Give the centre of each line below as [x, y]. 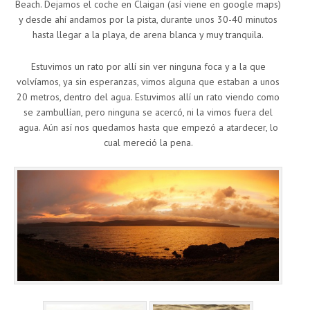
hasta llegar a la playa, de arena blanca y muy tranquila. [148, 35]
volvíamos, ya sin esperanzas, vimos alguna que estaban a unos [148, 82]
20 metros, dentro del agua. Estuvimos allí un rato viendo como [148, 97]
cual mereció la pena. [148, 143]
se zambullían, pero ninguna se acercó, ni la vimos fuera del [148, 112]
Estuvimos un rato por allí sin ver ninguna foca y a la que [148, 67]
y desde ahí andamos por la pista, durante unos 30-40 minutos [148, 20]
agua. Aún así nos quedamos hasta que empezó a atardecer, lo [148, 128]
